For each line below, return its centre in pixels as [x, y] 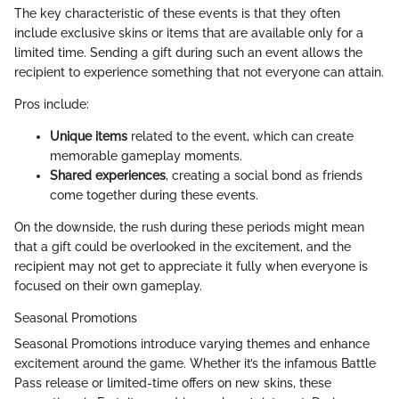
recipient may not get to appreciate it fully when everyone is [191, 267]
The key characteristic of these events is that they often [177, 14]
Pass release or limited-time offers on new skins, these [173, 383]
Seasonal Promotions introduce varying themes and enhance [192, 344]
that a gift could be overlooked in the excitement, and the [183, 247]
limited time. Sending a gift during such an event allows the [188, 53]
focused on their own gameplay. [108, 286]
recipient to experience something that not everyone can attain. [199, 73]
